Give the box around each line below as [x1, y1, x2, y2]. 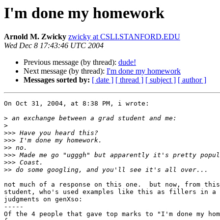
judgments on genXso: [4, 195, 82, 203]
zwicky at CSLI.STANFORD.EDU [68, 32, 180, 41]
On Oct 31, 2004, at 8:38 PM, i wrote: [4, 100, 149, 108]
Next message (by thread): [24, 67, 107, 76]
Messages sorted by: [24, 76, 90, 84]
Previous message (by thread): [24, 58, 118, 67]
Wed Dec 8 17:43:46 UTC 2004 [4, 41, 104, 50]
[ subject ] [145, 76, 176, 84]
